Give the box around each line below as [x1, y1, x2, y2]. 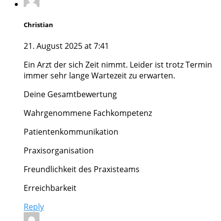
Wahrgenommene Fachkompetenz [24, 107, 152, 118]
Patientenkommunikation [24, 126, 118, 137]
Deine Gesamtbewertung [24, 88, 117, 100]
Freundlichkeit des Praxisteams [24, 163, 140, 175]
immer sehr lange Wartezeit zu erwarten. [24, 70, 175, 81]
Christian [24, 20, 53, 30]
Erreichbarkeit [24, 182, 76, 193]
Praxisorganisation [24, 145, 94, 156]
